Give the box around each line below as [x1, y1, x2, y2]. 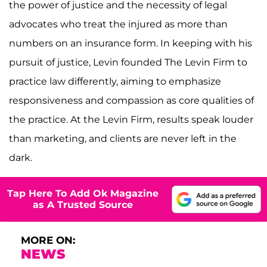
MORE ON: [21, 234, 75, 246]
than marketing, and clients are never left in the [9, 132, 237, 144]
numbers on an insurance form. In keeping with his [9, 37, 252, 49]
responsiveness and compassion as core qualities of [9, 94, 254, 106]
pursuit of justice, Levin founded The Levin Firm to [9, 56, 247, 68]
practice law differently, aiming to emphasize [9, 75, 221, 87]
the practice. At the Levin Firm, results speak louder [9, 113, 253, 125]
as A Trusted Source [33, 199, 133, 211]
